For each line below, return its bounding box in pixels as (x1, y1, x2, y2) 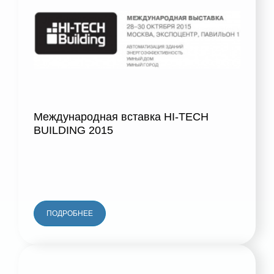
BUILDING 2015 (34, 124, 113, 137)
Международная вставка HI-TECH (34, 111, 209, 124)
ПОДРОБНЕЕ (46, 209, 93, 218)
